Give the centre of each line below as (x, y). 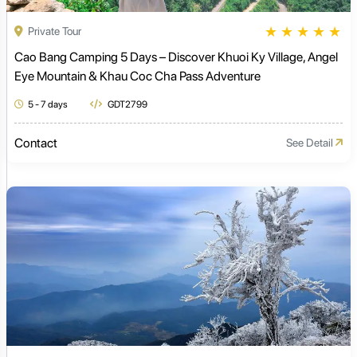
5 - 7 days (48, 104)
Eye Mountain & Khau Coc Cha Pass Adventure (137, 76)
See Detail (311, 143)
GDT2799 (127, 104)
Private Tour (53, 31)
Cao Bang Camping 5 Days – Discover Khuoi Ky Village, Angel (176, 57)
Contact (36, 143)
